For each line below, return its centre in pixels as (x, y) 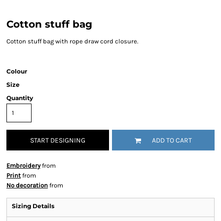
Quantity (20, 98)
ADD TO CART (172, 141)
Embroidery (23, 166)
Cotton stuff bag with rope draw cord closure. (72, 41)
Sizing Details (33, 206)
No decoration (27, 185)
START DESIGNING (58, 141)
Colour (17, 71)
